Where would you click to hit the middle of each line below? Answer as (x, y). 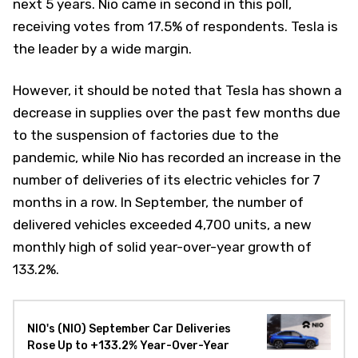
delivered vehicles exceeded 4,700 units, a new (162, 225)
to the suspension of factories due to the (146, 135)
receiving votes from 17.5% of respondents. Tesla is (175, 27)
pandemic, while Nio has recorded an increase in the (177, 158)
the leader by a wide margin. (102, 49)
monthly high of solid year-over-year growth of (162, 247)
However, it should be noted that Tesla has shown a (177, 91)
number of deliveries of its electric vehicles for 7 (167, 180)
